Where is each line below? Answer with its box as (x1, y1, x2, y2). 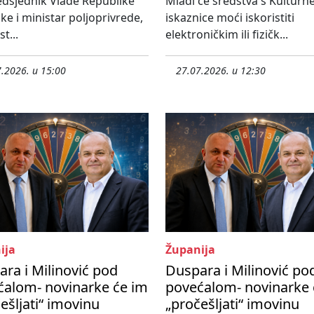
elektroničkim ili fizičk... (165, 27, 288, 43)
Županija (165, 242, 215, 258)
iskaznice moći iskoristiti (165, 10, 294, 26)
